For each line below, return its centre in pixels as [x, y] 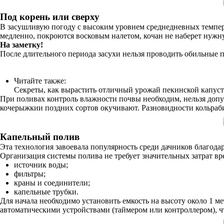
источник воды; [41, 165]
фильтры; [30, 174]
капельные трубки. [46, 192]
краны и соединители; [52, 183]
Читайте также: [40, 81]
